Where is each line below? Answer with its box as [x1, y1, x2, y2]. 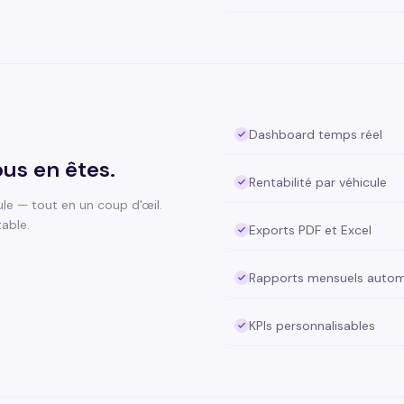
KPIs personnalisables [249, 317, 375, 334]
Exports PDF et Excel [249, 222, 372, 238]
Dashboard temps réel [249, 126, 382, 142]
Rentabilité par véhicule [249, 174, 387, 190]
